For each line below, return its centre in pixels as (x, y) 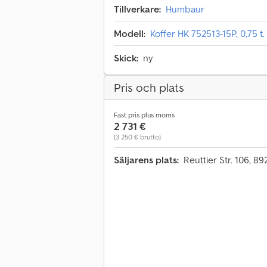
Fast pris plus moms (144, 115)
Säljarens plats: (146, 160)
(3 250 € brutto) (137, 137)
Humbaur (185, 9)
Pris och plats (149, 88)
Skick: (126, 58)
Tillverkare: (137, 9)
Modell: (130, 34)
